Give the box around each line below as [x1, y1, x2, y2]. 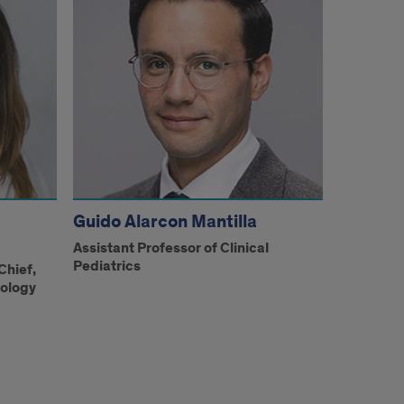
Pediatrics [73, 257, 142, 277]
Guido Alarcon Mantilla [73, 210, 258, 234]
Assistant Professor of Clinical [73, 239, 270, 259]
